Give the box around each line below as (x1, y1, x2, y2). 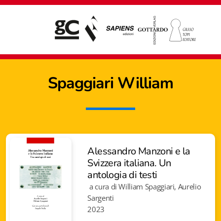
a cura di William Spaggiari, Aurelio (87, 182, 201, 192)
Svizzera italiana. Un (87, 156, 171, 170)
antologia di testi (87, 168, 157, 182)
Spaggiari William (47, 73, 174, 94)
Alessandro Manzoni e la (87, 145, 190, 158)
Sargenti (87, 193, 114, 203)
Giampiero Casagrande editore (4, 204, 108, 213)
